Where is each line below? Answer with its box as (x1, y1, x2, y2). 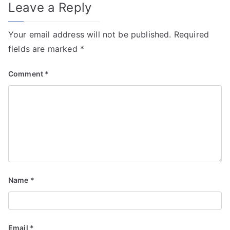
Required (174, 29, 209, 40)
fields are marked (8, 43, 80, 54)
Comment (8, 69, 45, 78)
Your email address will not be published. (8, 29, 171, 40)
